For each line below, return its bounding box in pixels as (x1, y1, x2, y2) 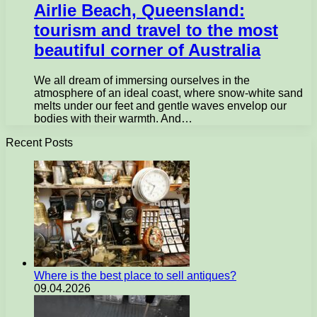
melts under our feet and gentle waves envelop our (34, 99, 287, 112)
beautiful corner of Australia (34, 40, 260, 59)
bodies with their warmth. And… (34, 112, 192, 125)
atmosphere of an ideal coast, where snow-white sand (34, 86, 303, 99)
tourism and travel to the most (34, 20, 278, 40)
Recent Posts (6, 136, 73, 149)
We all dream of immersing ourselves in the (34, 74, 250, 86)
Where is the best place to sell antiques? (34, 269, 236, 282)
